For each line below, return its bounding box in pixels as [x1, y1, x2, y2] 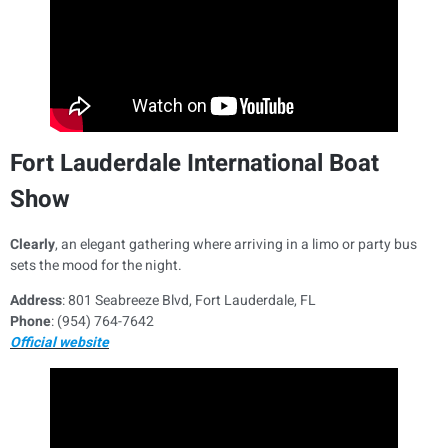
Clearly [10, 233, 55, 255]
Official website [10, 332, 109, 354]
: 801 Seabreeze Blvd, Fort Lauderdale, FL [62, 290, 316, 312]
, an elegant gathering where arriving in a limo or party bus [55, 233, 417, 255]
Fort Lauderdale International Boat [10, 145, 379, 181]
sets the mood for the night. [10, 254, 182, 276]
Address [10, 290, 62, 312]
